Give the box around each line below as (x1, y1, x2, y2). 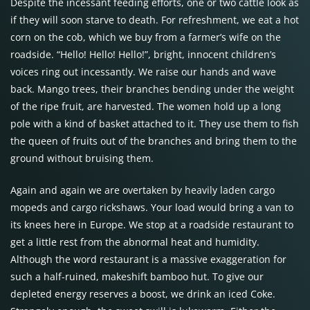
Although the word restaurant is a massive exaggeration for (10, 253, 286, 266)
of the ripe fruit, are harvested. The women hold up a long (10, 100, 281, 113)
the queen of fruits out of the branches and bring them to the (10, 134, 297, 147)
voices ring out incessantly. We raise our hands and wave (10, 65, 276, 78)
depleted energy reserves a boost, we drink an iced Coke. (10, 287, 275, 300)
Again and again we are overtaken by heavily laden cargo (10, 183, 275, 197)
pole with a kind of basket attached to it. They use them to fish (10, 117, 299, 130)
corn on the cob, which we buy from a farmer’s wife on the (10, 30, 281, 44)
